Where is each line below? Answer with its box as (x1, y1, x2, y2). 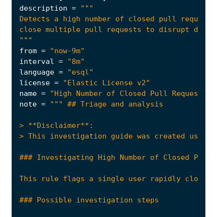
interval (19, 57, 54, 66)
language (19, 68, 54, 77)
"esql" (67, 68, 93, 77)
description (19, 4, 67, 13)
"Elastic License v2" (63, 78, 150, 88)
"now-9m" (50, 46, 85, 56)
